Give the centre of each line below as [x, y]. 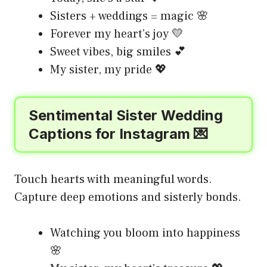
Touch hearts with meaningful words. [113, 179]
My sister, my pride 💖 [108, 69]
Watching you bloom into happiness [145, 233]
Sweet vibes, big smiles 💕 [118, 52]
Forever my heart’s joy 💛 [117, 34]
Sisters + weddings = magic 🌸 [129, 16]
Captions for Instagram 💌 [118, 133]
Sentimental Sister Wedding [126, 115]
